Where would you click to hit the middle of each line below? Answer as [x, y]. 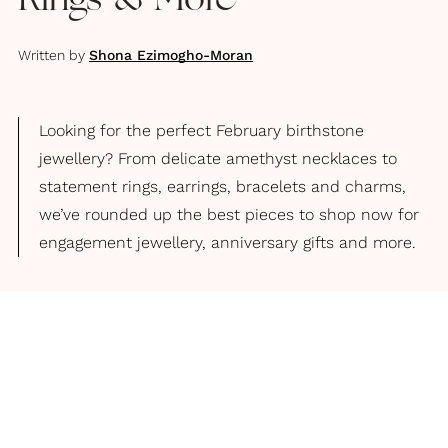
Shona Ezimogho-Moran [171, 55]
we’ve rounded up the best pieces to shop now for [229, 214]
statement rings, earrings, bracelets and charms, [222, 186]
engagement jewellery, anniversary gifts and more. [227, 242]
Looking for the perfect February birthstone [201, 130]
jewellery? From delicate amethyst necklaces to [218, 158]
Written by [51, 55]
